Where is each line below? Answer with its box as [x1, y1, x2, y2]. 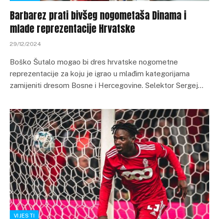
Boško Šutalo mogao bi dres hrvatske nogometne [10, 57, 178, 66]
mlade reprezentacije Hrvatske [10, 21, 135, 36]
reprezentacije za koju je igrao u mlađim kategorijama [10, 69, 190, 78]
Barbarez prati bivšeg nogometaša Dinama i [10, 7, 186, 23]
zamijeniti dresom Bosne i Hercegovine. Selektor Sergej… [10, 81, 203, 89]
